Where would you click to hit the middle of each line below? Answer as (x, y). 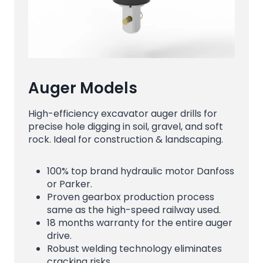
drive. (59, 235)
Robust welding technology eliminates (134, 248)
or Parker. (70, 184)
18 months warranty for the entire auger (140, 222)
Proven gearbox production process (131, 197)
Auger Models (83, 88)
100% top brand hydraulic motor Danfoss (141, 171)
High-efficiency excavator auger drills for (123, 113)
